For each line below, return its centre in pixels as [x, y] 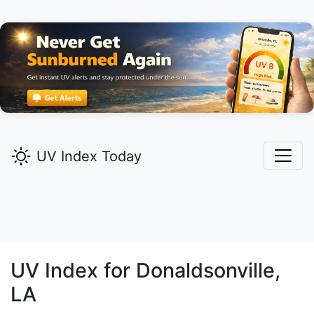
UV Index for [73, 271]
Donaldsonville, [208, 271]
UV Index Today [89, 157]
